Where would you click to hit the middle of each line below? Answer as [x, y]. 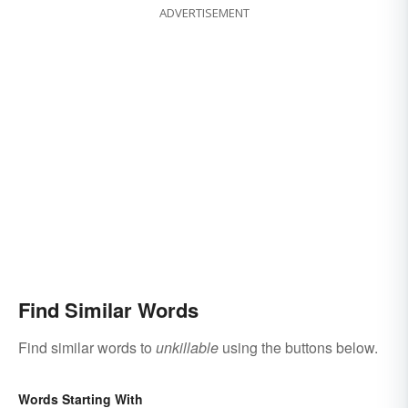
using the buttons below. [298, 348]
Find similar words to [87, 348]
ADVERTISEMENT [204, 13]
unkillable [187, 348]
